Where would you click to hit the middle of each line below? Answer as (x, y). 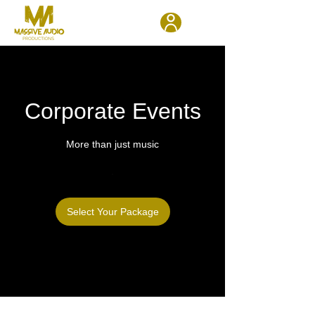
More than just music (112, 144)
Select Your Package (112, 212)
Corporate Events (112, 111)
